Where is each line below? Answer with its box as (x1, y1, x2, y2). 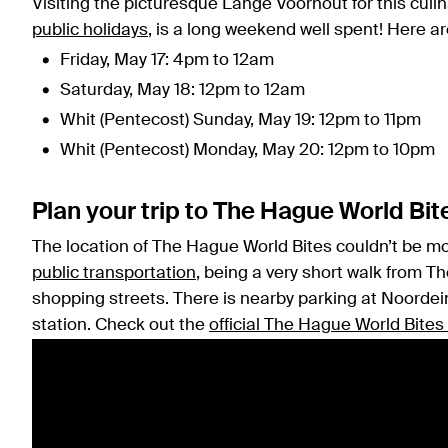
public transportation (32, 265, 196, 283)
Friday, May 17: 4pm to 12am (60, 52, 274, 70)
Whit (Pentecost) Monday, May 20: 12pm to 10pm (60, 142, 435, 160)
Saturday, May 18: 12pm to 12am (60, 82, 305, 100)
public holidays (32, 22, 148, 40)
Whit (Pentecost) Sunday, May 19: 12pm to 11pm (60, 112, 421, 130)
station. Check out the (32, 317, 209, 335)
